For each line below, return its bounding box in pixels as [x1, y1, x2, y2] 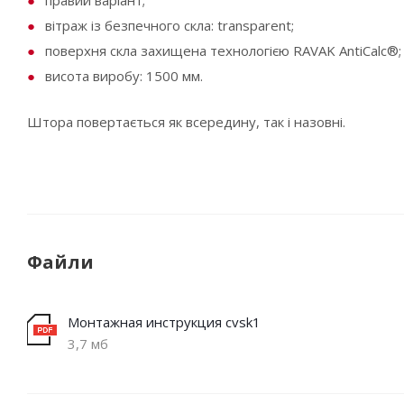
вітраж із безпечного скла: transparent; [45, 16, 294, 34]
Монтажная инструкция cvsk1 [68, 313, 261, 331]
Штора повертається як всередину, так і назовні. [27, 113, 345, 131]
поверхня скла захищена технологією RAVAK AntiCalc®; [45, 41, 401, 60]
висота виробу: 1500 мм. [45, 67, 203, 85]
